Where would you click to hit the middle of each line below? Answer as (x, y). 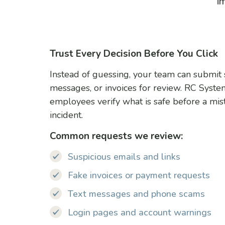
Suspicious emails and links (124, 156)
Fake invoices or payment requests (139, 175)
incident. (67, 115)
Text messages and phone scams (137, 194)
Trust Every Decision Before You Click (134, 53)
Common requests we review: (117, 136)
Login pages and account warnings (140, 212)
